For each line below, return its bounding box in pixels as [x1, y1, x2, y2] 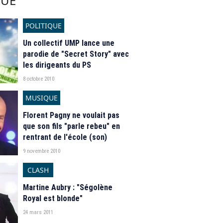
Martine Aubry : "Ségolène [23, 183, 112, 192]
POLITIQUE [25, 21, 62, 30]
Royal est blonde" [23, 194, 83, 203]
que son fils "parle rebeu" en [23, 121, 120, 131]
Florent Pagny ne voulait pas [23, 111, 119, 120]
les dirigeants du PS [23, 60, 91, 70]
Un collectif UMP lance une [23, 38, 114, 48]
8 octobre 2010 [23, 76, 54, 82]
